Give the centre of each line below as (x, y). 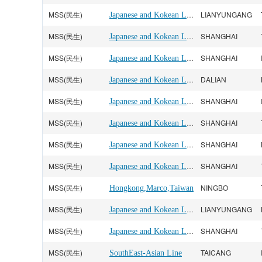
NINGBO (214, 187)
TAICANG (216, 252)
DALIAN (213, 79)
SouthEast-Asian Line (146, 253)
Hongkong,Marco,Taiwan (151, 188)
